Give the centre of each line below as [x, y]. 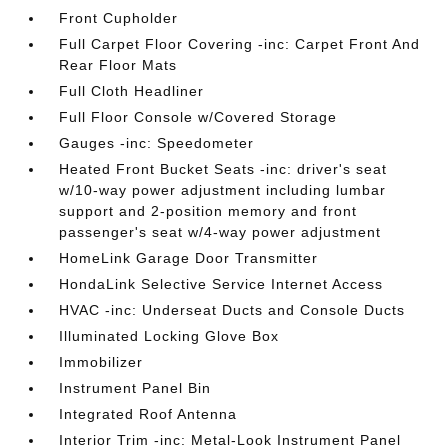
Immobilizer [101, 361]
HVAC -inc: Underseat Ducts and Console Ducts [232, 309]
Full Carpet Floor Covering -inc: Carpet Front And [240, 43]
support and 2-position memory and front [208, 210]
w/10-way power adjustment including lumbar [223, 189]
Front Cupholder [119, 17]
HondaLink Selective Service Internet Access [221, 283]
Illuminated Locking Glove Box [169, 335]
